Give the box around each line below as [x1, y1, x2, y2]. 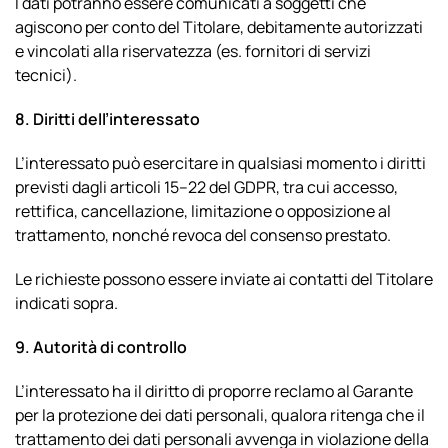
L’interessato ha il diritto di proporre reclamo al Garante [15, 380, 413, 402]
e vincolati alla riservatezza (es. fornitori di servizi [15, 40, 371, 62]
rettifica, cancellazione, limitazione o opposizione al [15, 200, 391, 222]
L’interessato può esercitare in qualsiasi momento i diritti [15, 152, 426, 174]
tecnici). [15, 64, 77, 86]
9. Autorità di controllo [15, 336, 187, 358]
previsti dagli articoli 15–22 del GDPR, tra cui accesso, [15, 176, 398, 198]
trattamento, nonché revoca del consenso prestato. [15, 224, 391, 246]
